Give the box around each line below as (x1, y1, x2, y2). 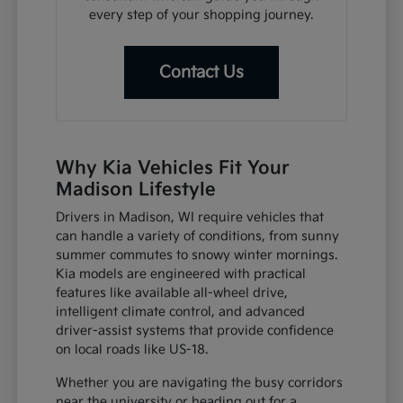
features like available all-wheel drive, (56, 284, 289, 300)
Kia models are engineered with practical (56, 265, 307, 282)
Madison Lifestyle (56, 178, 217, 201)
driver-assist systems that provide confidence (56, 322, 335, 338)
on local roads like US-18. (56, 341, 209, 357)
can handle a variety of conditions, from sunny (56, 228, 340, 244)
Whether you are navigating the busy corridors (56, 374, 344, 390)
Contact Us (158, 62, 244, 82)
